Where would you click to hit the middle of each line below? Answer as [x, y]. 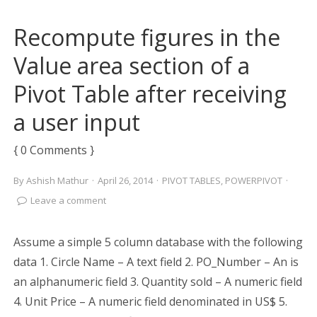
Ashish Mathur [57, 180]
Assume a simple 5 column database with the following [158, 242]
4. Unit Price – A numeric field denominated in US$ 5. [150, 301]
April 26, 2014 [125, 180]
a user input [76, 122]
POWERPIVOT [253, 180]
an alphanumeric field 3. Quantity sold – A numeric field [157, 282]
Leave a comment [68, 200]
